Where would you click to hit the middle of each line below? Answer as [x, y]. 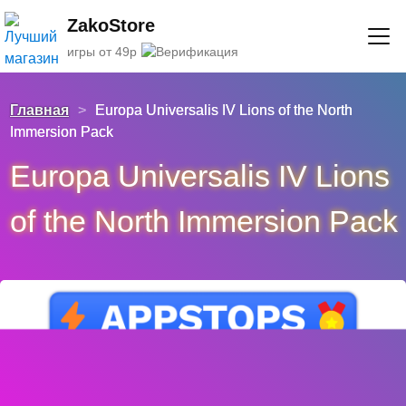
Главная [39, 110]
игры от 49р [102, 51]
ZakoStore [111, 25]
